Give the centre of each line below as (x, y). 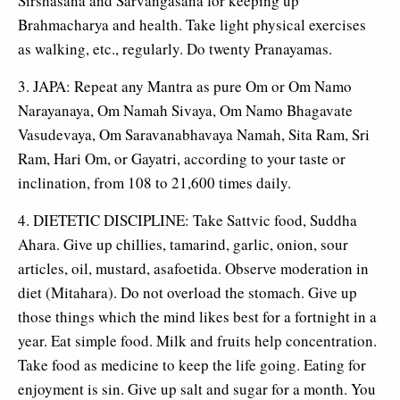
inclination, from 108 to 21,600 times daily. (154, 182)
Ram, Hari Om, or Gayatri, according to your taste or (182, 158)
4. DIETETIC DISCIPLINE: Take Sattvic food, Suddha (187, 220)
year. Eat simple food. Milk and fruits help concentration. (197, 340)
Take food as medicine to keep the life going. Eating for (192, 364)
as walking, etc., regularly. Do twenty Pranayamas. (175, 48)
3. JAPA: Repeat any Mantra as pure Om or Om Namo (185, 86)
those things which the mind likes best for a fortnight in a (197, 316)
